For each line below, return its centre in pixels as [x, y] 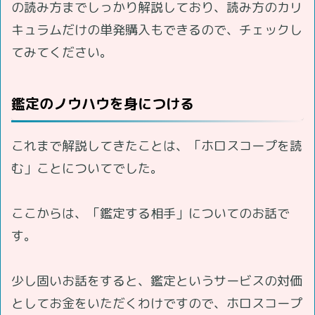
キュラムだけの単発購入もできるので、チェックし [157, 30]
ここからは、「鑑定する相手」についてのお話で [150, 213]
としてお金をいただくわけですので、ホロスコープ [157, 303]
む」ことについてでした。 [87, 168]
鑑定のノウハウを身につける [103, 103]
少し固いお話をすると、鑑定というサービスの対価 [157, 281]
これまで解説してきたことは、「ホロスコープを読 [157, 146]
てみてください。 [62, 52]
